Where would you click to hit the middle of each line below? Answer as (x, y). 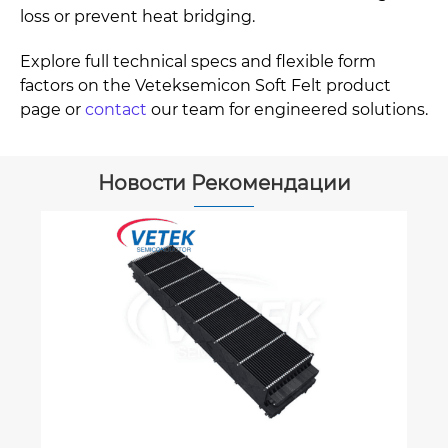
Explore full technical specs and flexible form (198, 61)
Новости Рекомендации (224, 183)
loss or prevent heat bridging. (137, 16)
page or (52, 109)
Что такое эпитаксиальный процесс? (221, 269)
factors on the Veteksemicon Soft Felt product (205, 85)
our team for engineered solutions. (287, 109)
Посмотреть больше (147, 310)
